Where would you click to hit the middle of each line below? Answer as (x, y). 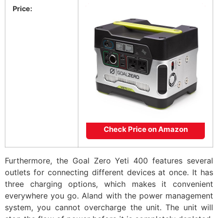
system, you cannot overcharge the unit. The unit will (109, 208)
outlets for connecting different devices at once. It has (109, 173)
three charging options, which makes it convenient (109, 184)
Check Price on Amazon (145, 129)
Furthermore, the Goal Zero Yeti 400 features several (109, 161)
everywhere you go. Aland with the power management (109, 196)
